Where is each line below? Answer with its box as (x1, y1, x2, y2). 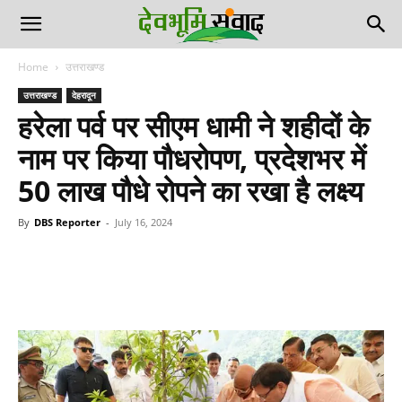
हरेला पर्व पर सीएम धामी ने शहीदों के (18, 107, 370, 145)
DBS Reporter (34, 215, 100, 229)
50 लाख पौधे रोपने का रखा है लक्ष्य (18, 171, 363, 210)
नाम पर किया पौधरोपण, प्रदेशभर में (18, 139, 366, 178)
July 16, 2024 (115, 215, 172, 229)
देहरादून (72, 89, 96, 101)
